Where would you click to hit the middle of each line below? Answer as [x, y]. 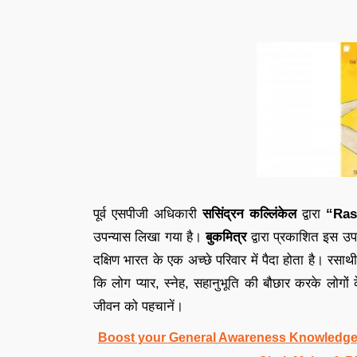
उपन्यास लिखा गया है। [150, 237]
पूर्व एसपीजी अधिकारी [148, 214]
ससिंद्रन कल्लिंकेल [249, 214]
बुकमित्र [226, 237]
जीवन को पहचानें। [138, 306]
